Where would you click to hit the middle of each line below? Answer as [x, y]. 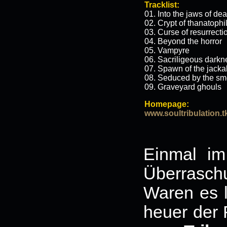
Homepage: [167, 104]
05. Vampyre [167, 50]
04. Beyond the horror [183, 41]
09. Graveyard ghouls [183, 87]
